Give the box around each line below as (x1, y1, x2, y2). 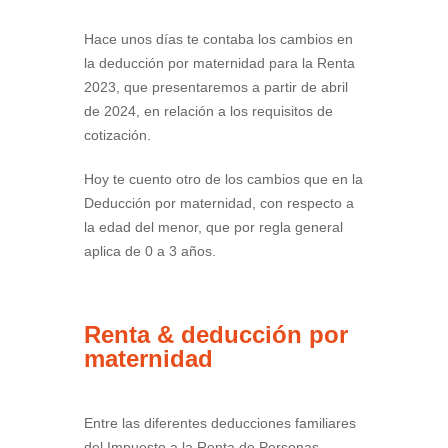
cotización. (84, 127, 151, 144)
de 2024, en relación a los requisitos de (84, 103, 333, 120)
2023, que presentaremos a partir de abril (84, 79, 348, 96)
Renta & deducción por (84, 321, 348, 349)
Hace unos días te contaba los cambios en (84, 31, 353, 48)
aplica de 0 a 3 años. (84, 243, 216, 260)
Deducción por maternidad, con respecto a (84, 195, 354, 212)
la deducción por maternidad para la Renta (84, 55, 355, 72)
